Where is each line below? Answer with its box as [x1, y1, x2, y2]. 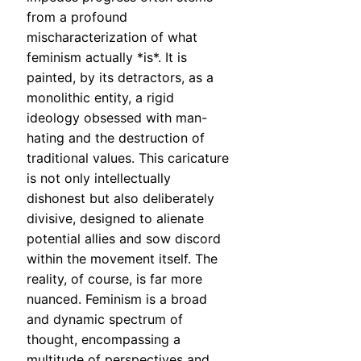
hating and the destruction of [27, 130, 205, 147]
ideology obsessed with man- [27, 110, 207, 127]
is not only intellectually [27, 170, 171, 187]
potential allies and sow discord [27, 230, 221, 247]
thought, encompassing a [27, 331, 180, 348]
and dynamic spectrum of [27, 311, 183, 328]
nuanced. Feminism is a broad [27, 291, 207, 308]
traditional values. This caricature [27, 150, 229, 167]
